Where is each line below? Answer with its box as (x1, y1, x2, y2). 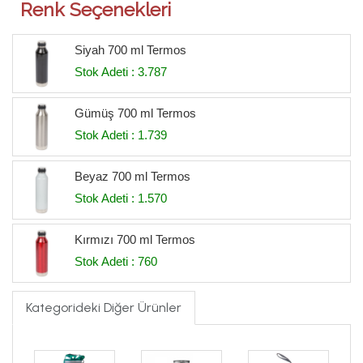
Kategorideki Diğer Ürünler (26, 299, 181, 315)
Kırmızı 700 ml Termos (74, 232, 195, 246)
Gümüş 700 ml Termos (74, 105, 196, 120)
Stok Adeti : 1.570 (74, 190, 167, 205)
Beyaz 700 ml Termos (74, 169, 190, 183)
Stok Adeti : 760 (74, 254, 157, 268)
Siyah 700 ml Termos (74, 43, 186, 57)
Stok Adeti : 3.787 (74, 65, 167, 79)
